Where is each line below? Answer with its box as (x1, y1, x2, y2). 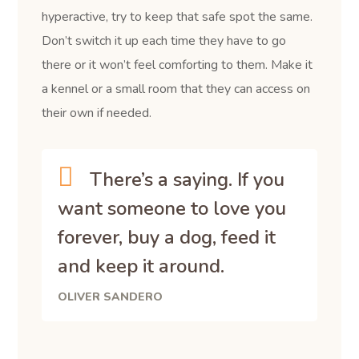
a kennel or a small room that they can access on (42, 79, 311, 98)
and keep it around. (58, 252, 225, 279)
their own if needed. (42, 103, 152, 122)
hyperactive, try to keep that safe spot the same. (42, 7, 313, 26)
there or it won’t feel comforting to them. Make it (42, 55, 313, 74)
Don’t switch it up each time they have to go (42, 31, 287, 50)
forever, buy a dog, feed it (58, 224, 276, 250)
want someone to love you (58, 195, 287, 221)
